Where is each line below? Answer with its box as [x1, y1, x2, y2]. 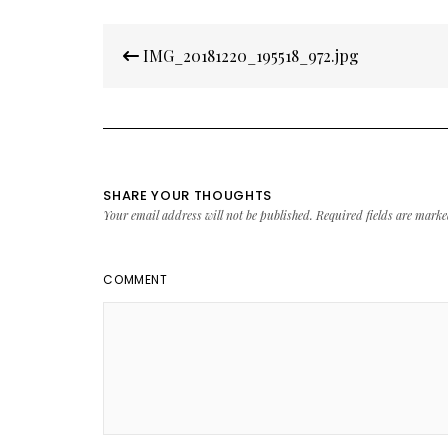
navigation [102, 45, 218, 78]
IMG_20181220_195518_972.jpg [139, 44, 360, 66]
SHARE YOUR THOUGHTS [103, 185, 272, 205]
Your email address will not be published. [103, 206, 314, 223]
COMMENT [103, 270, 168, 288]
